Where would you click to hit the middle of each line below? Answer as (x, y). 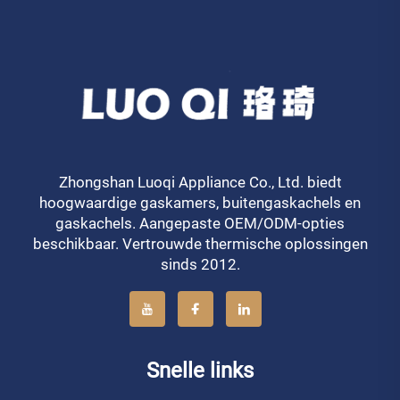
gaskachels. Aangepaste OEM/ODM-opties (200, 223)
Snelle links (200, 370)
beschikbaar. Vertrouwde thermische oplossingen (200, 243)
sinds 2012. (200, 264)
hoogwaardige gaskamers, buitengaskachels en (200, 202)
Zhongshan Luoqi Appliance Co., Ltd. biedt (200, 182)
